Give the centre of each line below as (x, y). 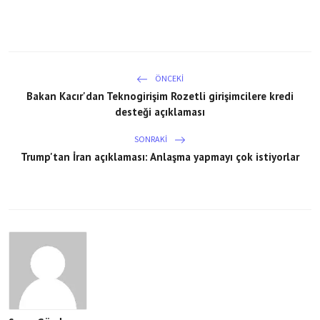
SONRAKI (151, 139)
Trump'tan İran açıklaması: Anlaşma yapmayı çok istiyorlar (160, 157)
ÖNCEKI (169, 78)
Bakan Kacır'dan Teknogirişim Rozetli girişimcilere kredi (160, 96)
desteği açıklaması (160, 112)
